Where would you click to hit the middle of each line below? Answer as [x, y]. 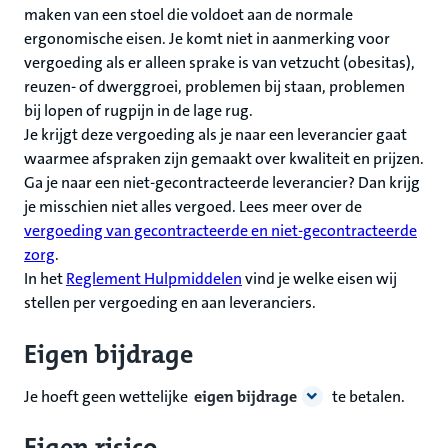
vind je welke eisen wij [319, 279]
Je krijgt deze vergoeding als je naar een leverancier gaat [215, 135]
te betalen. [367, 396]
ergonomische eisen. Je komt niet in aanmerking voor [207, 39]
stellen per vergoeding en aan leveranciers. [170, 303]
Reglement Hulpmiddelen [154, 279]
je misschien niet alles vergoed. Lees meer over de [193, 207]
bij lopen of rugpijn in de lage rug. [138, 111]
